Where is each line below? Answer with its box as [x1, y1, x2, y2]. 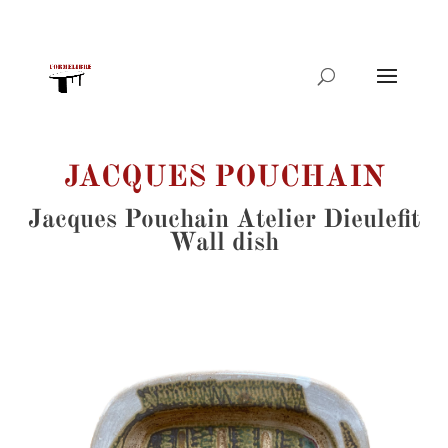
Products [8, 46, 66, 60]
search [8, 60, 50, 74]
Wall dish [169, 230, 279, 256]
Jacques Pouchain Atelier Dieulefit [28, 207, 420, 233]
